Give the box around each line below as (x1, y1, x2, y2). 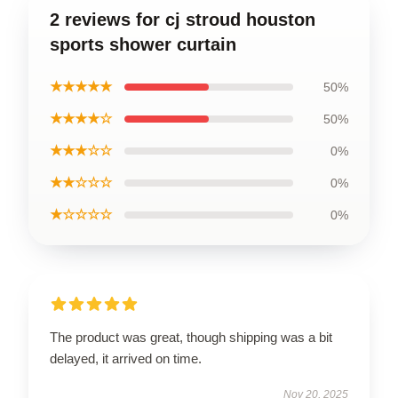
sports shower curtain (50, 34, 236, 54)
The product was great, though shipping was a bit (50, 329, 332, 345)
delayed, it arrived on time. (50, 350, 202, 366)
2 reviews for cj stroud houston (50, 9, 315, 29)
